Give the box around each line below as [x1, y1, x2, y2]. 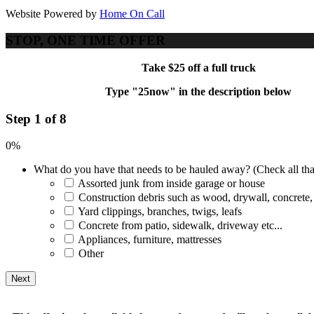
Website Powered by [6, 7, 100, 20]
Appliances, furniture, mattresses [78, 233, 221, 246]
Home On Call [100, 7, 165, 20]
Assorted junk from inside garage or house [78, 177, 265, 190]
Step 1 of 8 [6, 111, 67, 126]
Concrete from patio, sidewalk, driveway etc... [78, 219, 282, 232]
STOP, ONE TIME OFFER [6, 33, 165, 48]
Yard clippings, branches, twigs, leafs [78, 205, 242, 218]
